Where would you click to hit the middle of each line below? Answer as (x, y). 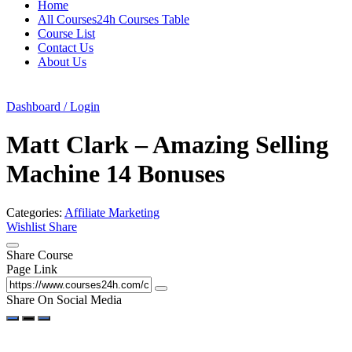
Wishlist (27, 226)
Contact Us (66, 48)
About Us (62, 62)
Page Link (32, 269)
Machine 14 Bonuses (115, 174)
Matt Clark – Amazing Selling (167, 145)
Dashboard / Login (53, 106)
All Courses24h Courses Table (114, 19)
